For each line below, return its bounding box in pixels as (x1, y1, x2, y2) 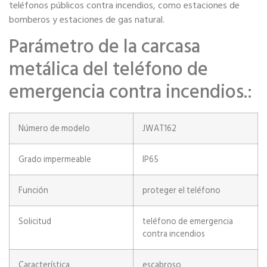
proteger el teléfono (142, 184, 221, 198)
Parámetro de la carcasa (9, 31, 200, 63)
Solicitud (18, 215, 51, 229)
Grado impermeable (18, 153, 91, 167)
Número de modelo (18, 122, 90, 136)
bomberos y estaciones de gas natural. (9, 12, 164, 28)
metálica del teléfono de (9, 54, 208, 85)
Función (18, 184, 48, 198)
